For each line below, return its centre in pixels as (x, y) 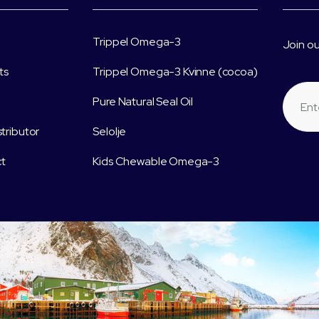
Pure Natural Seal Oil (143, 101)
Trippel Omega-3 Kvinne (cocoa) (175, 72)
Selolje (110, 131)
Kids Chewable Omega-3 (156, 161)
